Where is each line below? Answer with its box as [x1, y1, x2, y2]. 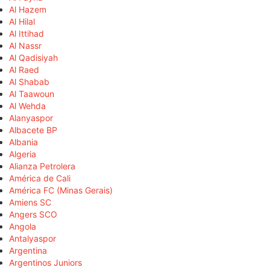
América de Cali [9, 172, 71, 183]
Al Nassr [9, 40, 42, 51]
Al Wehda [9, 100, 46, 111]
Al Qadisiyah [9, 52, 58, 63]
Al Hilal [9, 16, 35, 27]
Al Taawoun [9, 88, 54, 99]
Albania [9, 136, 38, 147]
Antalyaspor [9, 233, 56, 243]
